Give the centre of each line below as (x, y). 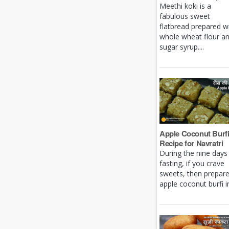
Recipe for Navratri (191, 143)
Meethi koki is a (185, 6)
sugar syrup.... (182, 47)
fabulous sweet (185, 16)
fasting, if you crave (192, 164)
